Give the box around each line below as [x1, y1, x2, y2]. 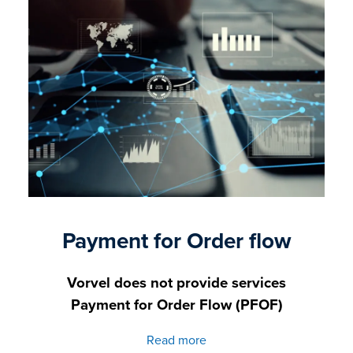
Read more [147, 330, 206, 349]
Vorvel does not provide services [67, 272, 286, 294]
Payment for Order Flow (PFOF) [70, 294, 283, 316]
